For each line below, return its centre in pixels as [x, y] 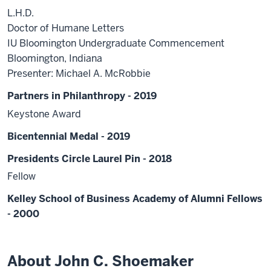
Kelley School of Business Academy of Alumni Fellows [135, 199]
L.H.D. [21, 13]
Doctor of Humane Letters [66, 28]
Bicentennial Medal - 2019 [69, 136]
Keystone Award [44, 114]
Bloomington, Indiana [55, 58]
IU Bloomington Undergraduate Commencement [116, 43]
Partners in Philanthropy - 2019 [82, 96]
